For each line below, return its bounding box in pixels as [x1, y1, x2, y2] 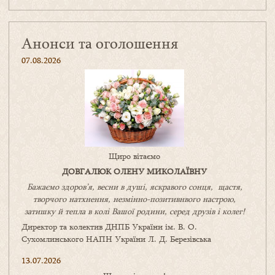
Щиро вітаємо [109, 150, 160, 162]
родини [133, 206, 165, 217]
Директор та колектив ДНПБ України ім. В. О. [21, 221, 197, 233]
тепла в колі [62, 206, 109, 217]
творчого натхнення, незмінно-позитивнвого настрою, [33, 193, 236, 205]
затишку [24, 206, 58, 217]
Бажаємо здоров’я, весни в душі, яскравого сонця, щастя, [26, 181, 242, 193]
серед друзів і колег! [169, 206, 245, 217]
